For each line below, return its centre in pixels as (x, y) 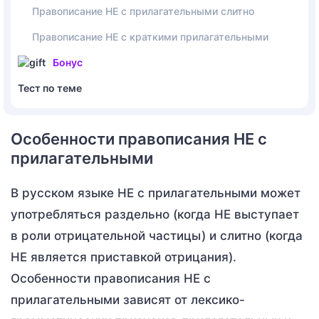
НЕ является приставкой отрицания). (124, 257)
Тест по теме (50, 88)
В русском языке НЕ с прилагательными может (156, 193)
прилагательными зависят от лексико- (128, 299)
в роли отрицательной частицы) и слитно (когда (157, 235)
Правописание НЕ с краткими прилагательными (150, 36)
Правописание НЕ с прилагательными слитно (143, 11)
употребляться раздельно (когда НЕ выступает (155, 214)
